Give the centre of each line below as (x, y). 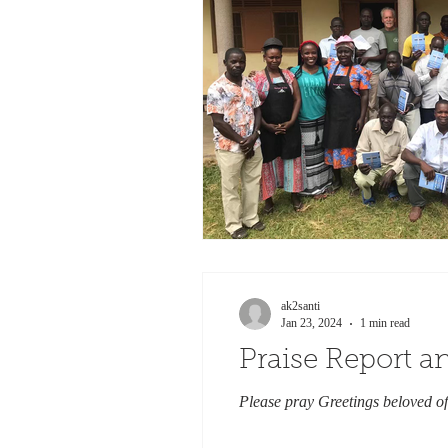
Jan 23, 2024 (311, 323)
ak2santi (300, 306)
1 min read (385, 323)
